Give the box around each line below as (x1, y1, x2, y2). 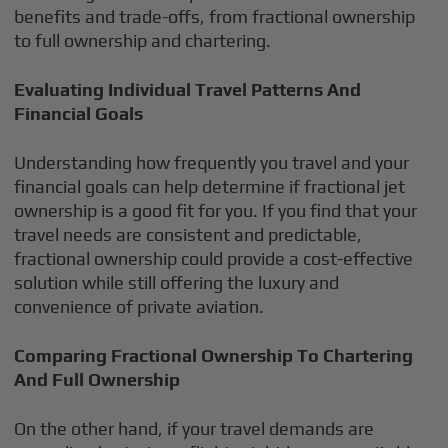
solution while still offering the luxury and (14, 272, 340, 293)
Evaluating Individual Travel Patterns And (14, 79, 362, 100)
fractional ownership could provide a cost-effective (14, 248, 414, 269)
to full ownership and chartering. (14, 30, 272, 51)
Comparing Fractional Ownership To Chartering (14, 345, 414, 366)
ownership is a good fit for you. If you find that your (14, 200, 418, 221)
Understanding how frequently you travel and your (14, 152, 410, 173)
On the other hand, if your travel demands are (14, 418, 375, 439)
